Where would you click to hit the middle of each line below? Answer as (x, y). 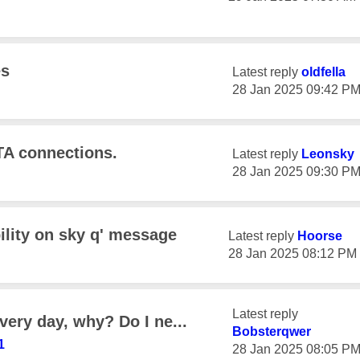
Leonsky (328, 154)
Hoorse (320, 236)
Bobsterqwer (272, 331)
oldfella (323, 72)
